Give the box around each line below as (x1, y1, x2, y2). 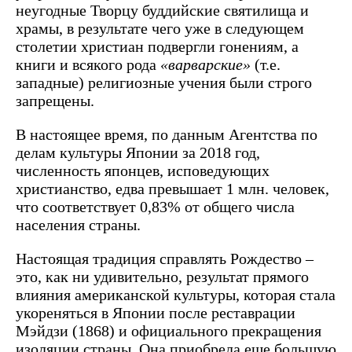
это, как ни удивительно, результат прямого (16, 267, 309, 285)
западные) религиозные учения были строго (16, 73, 312, 91)
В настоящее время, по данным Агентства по (16, 125, 317, 143)
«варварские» (160, 55, 255, 73)
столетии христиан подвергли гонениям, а (16, 37, 299, 55)
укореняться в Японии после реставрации (16, 303, 295, 321)
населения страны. (16, 215, 141, 233)
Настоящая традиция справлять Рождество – (16, 249, 313, 267)
